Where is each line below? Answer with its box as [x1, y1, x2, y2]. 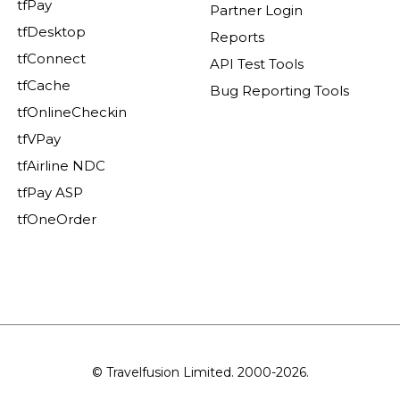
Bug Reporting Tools [210, 81, 350, 99]
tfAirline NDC [17, 156, 105, 174]
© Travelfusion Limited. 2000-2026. [91, 363, 309, 380]
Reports [210, 28, 265, 46]
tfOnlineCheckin [17, 103, 127, 121]
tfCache [17, 76, 71, 94]
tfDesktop [17, 22, 86, 40]
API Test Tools [210, 54, 304, 72]
